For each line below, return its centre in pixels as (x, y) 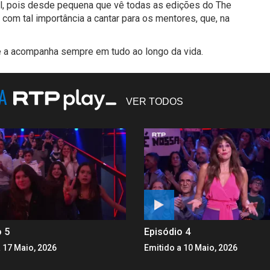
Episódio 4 (167, 231)
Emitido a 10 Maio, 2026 (191, 247)
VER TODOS (155, 101)
